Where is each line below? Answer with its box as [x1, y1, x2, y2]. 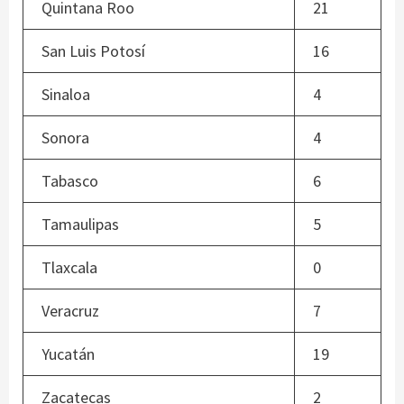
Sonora [41, 127, 89, 149]
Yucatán [41, 344, 95, 365]
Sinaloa [41, 84, 90, 106]
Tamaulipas [41, 214, 119, 235]
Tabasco [41, 170, 98, 192]
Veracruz [41, 300, 99, 322]
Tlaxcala [41, 257, 97, 279]
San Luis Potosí [41, 41, 156, 62]
